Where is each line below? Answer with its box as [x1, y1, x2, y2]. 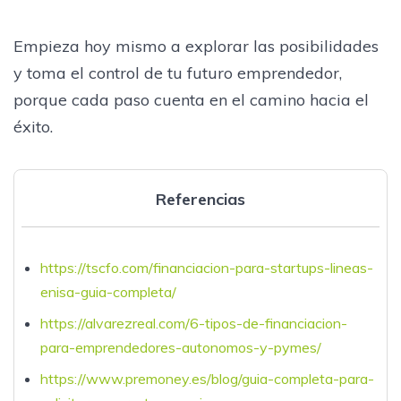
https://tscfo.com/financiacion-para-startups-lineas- [39, 258, 373, 277]
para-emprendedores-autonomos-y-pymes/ [39, 337, 321, 356]
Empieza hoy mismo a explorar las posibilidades [13, 35, 379, 56]
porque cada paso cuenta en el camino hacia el [13, 89, 369, 110]
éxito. [13, 115, 53, 137]
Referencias [156, 188, 245, 209]
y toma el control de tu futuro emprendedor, [13, 62, 342, 83]
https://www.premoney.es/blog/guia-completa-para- [39, 369, 374, 388]
